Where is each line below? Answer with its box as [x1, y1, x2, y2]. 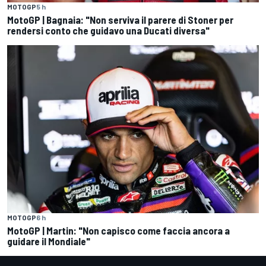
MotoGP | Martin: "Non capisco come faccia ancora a [7, 224, 230, 236]
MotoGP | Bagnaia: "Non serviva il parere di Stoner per [7, 14, 233, 26]
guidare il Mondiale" [7, 235, 90, 247]
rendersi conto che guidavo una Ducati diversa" [7, 24, 210, 37]
